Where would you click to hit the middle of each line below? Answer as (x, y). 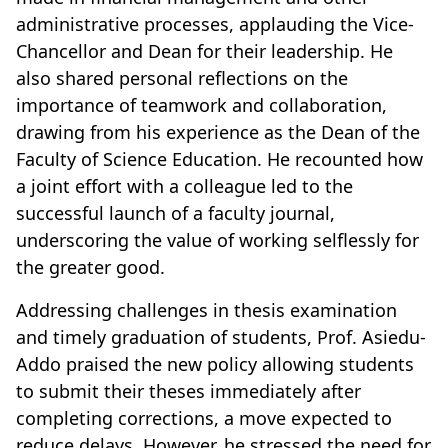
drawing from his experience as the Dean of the (218, 131)
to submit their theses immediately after (188, 390)
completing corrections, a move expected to (204, 417)
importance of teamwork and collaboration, (201, 104)
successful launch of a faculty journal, (175, 212)
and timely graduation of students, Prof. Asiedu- (221, 336)
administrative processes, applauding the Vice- (215, 23)
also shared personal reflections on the (182, 77)
